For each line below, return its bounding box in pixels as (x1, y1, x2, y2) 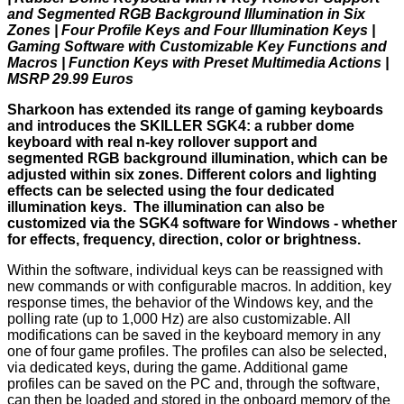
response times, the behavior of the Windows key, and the (7, 295, 373, 311)
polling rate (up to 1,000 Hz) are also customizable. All (7, 311, 351, 327)
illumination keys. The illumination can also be (7, 199, 325, 216)
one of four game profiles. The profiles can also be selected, (7, 344, 387, 360)
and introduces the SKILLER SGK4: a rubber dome (7, 118, 354, 134)
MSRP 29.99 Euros (7, 71, 133, 87)
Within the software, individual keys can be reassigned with (7, 262, 383, 279)
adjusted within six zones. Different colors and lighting (7, 167, 377, 183)
